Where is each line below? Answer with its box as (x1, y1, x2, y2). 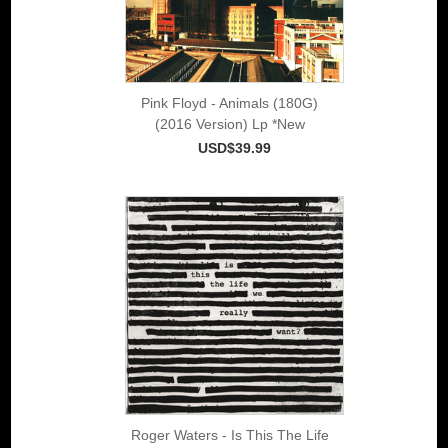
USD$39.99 (198, 139, 271, 156)
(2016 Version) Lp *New (154, 115, 305, 132)
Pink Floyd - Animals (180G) (141, 94, 318, 111)
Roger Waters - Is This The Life (130, 426, 329, 443)
